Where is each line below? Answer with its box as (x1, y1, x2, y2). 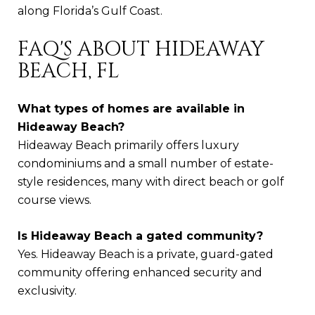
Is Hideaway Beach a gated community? (18, 229, 263, 243)
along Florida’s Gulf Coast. (18, 4, 162, 18)
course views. (18, 193, 91, 207)
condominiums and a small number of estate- (18, 156, 274, 170)
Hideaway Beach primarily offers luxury (18, 138, 239, 152)
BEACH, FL (18, 57, 120, 85)
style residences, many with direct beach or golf (18, 174, 284, 188)
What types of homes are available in (18, 101, 245, 115)
